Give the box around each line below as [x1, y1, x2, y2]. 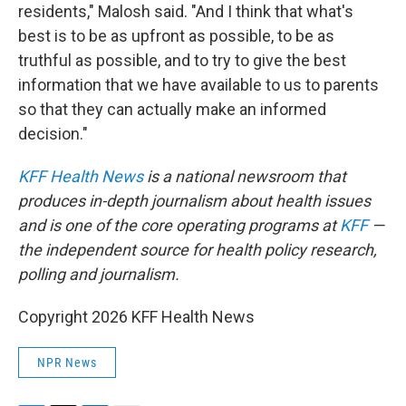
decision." [18, 124, 88, 143]
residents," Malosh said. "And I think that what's [18, 2, 353, 21]
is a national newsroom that [143, 167, 346, 186]
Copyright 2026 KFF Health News [18, 307, 255, 326]
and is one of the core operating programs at [18, 216, 336, 235]
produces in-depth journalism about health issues [18, 191, 371, 210]
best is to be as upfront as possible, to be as [18, 26, 334, 45]
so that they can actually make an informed [18, 100, 326, 119]
